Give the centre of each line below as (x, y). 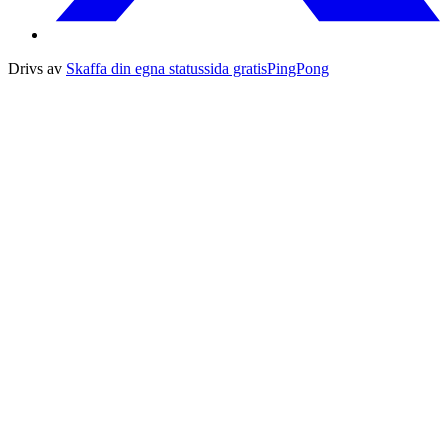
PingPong (298, 68)
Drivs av (37, 68)
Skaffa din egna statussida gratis (166, 68)
